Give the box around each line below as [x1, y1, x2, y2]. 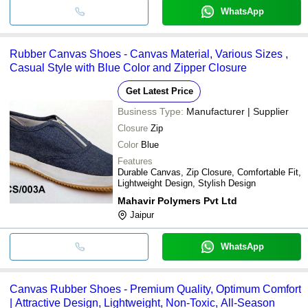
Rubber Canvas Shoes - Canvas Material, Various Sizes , [10, 47, 288, 60]
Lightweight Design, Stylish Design [118, 177, 256, 188]
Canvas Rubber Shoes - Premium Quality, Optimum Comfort [10, 283, 301, 295]
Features [118, 155, 153, 166]
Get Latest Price [125, 85, 193, 96]
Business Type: [118, 105, 184, 117]
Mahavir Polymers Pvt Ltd [118, 195, 237, 206]
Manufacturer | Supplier [186, 105, 289, 117]
